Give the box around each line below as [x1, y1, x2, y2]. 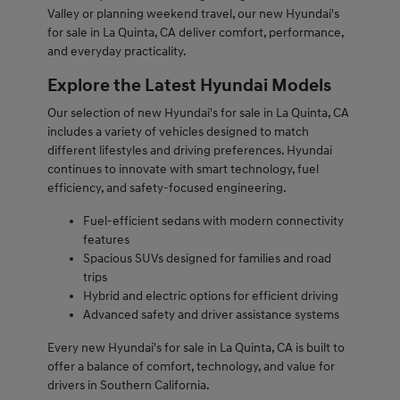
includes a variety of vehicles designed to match [46, 124, 309, 140]
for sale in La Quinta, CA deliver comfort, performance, [46, 25, 344, 41]
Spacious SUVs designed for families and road [82, 251, 331, 267]
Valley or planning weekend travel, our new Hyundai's [46, 6, 339, 22]
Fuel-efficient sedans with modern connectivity [82, 213, 344, 229]
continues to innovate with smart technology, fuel [46, 162, 319, 178]
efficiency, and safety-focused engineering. [46, 180, 287, 196]
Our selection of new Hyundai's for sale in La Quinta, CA [46, 105, 349, 121]
